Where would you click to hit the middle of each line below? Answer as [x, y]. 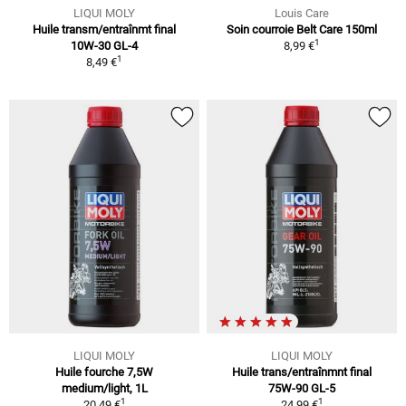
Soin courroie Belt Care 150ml [302, 29]
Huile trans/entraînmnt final [302, 372]
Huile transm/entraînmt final [104, 29]
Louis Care [302, 13]
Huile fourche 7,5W [104, 372]
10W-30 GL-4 [104, 45]
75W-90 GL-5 [302, 389]
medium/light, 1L [104, 389]
